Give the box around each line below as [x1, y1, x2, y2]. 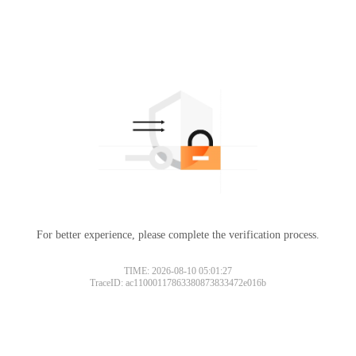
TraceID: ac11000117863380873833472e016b [90, 277, 266, 288]
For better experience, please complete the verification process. [37, 228, 319, 241]
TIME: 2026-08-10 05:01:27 [124, 265, 232, 277]
